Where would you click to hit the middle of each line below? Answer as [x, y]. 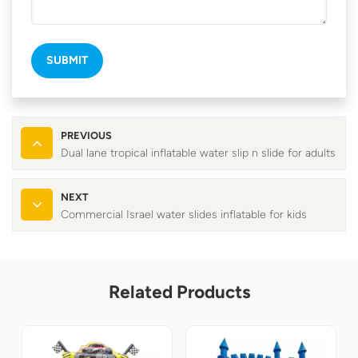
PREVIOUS [86, 135]
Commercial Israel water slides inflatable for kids [184, 214]
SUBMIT [68, 60]
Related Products [179, 292]
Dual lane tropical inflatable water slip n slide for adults [198, 153]
